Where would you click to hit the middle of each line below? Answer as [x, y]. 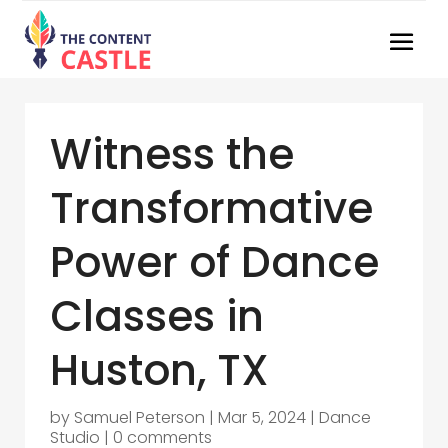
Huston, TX [159, 370]
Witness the [172, 154]
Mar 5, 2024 [262, 417]
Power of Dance [214, 262]
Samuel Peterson [139, 417]
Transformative [211, 208]
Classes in [157, 316]
